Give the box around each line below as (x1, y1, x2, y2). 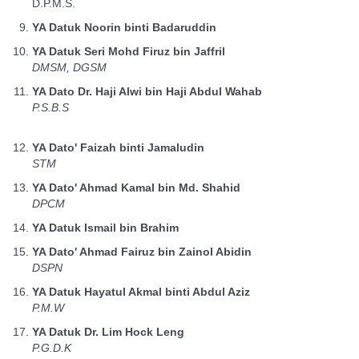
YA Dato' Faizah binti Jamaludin (32, 141, 204, 154)
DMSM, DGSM (32, 61, 107, 74)
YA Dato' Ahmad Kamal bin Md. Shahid (32, 181, 240, 194)
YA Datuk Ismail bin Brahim (32, 221, 179, 234)
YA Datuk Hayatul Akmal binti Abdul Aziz (32, 285, 250, 298)
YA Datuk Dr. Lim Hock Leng (32, 325, 184, 338)
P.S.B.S (32, 101, 69, 114)
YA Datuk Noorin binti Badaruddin (32, 21, 216, 34)
